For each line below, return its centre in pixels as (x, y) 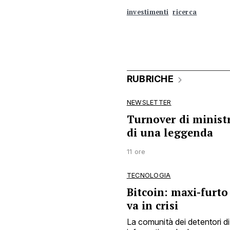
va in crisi (152, 206)
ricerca (185, 12)
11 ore (136, 152)
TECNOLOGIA (149, 175)
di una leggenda (170, 133)
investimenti (148, 12)
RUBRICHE (150, 79)
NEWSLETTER (149, 102)
